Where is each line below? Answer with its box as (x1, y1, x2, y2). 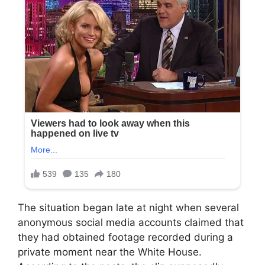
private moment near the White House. (18, 245, 202, 258)
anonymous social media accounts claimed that (18, 216, 244, 228)
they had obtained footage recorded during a (18, 231, 233, 243)
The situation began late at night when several (18, 201, 239, 214)
